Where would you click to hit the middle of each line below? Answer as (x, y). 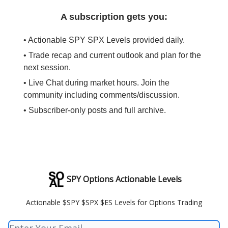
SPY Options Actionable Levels (124, 179)
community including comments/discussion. (102, 95)
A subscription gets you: (114, 17)
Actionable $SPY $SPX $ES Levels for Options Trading (114, 203)
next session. (47, 68)
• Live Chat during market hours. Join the (96, 83)
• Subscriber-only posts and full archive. (95, 110)
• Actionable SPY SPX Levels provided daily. (104, 40)
